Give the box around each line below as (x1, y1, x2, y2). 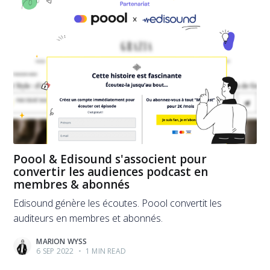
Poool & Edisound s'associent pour (13, 151, 207, 167)
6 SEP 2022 (36, 245, 74, 256)
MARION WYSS (36, 236, 87, 246)
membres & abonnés (13, 176, 130, 192)
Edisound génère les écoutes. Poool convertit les (13, 196, 222, 210)
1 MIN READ (83, 245, 127, 256)
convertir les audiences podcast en (13, 163, 209, 180)
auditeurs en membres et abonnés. (13, 211, 163, 225)
